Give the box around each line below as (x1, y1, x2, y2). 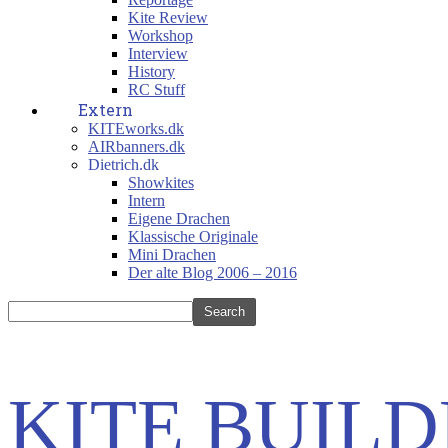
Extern (78, 99, 133, 120)
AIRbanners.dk (88, 138, 185, 155)
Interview (128, 45, 188, 62)
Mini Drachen (128, 246, 216, 263)
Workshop (128, 27, 193, 44)
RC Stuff (128, 81, 185, 98)
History (128, 63, 175, 80)
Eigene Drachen (128, 210, 230, 227)
